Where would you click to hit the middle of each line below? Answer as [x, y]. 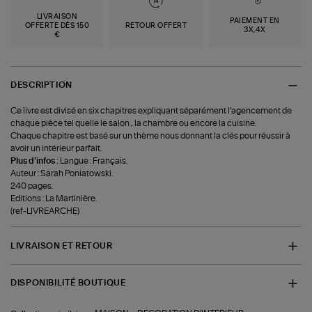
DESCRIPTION [41, 85]
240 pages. [32, 186]
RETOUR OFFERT [156, 25]
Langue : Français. [94, 161]
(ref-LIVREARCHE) [45, 211]
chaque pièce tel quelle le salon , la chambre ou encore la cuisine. [134, 124]
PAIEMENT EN [255, 21]
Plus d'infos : [36, 161]
